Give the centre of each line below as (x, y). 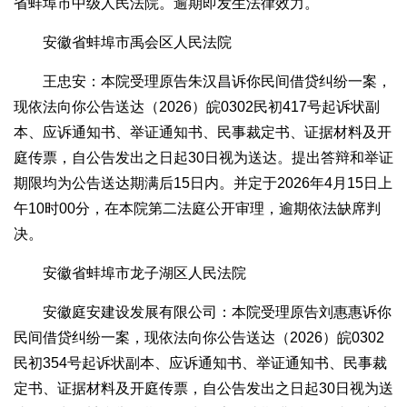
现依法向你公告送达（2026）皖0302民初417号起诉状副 (197, 107)
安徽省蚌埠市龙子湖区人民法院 (144, 273)
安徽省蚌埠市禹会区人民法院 (137, 43)
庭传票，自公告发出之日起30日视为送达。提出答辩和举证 (203, 158)
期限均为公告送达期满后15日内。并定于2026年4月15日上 (203, 184)
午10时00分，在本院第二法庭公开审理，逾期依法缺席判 (197, 209)
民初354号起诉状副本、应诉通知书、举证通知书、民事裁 (200, 363)
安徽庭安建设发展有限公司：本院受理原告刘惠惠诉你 (217, 313)
